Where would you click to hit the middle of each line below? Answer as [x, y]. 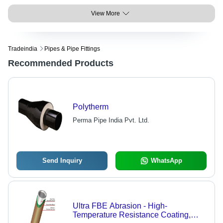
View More [106, 13]
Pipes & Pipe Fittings [72, 49]
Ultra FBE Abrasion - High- [120, 206]
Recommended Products [61, 63]
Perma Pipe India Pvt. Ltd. [111, 120]
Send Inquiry [62, 161]
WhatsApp [166, 161]
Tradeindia [23, 49]
